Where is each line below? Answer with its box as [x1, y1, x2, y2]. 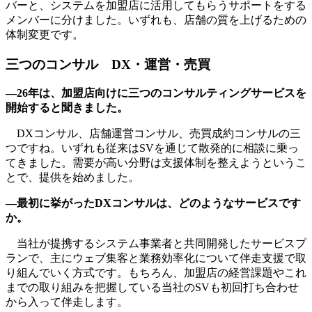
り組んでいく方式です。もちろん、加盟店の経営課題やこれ [6, 267, 306, 279]
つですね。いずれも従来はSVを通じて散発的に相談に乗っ [6, 142, 299, 155]
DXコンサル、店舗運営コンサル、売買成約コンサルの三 [6, 127, 301, 140]
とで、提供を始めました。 [6, 171, 139, 184]
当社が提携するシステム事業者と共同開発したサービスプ [6, 237, 306, 250]
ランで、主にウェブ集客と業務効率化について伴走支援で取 [6, 252, 306, 265]
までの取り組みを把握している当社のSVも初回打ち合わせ [6, 281, 299, 294]
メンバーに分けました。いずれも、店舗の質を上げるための [6, 13, 306, 26]
